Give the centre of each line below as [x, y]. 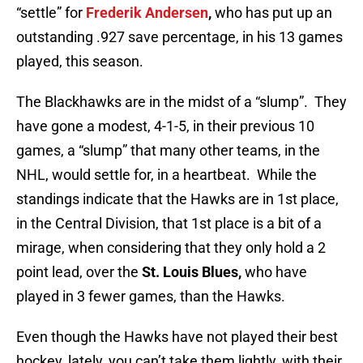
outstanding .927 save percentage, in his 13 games [179, 37]
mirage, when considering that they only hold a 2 [171, 248]
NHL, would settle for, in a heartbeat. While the [167, 175]
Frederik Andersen [147, 13]
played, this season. [80, 62]
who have [276, 272]
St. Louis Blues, [193, 272]
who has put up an [273, 13]
